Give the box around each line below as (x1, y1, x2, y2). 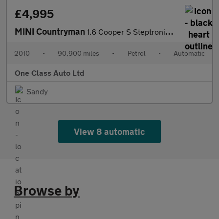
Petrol (127, 48, 146, 57)
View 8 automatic (73, 126, 146, 137)
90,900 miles (58, 48, 100, 57)
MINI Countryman (15, 25, 87, 37)
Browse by (14, 182, 80, 198)
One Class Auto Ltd (15, 67, 85, 77)
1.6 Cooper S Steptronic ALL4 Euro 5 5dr (87, 26, 165, 36)
